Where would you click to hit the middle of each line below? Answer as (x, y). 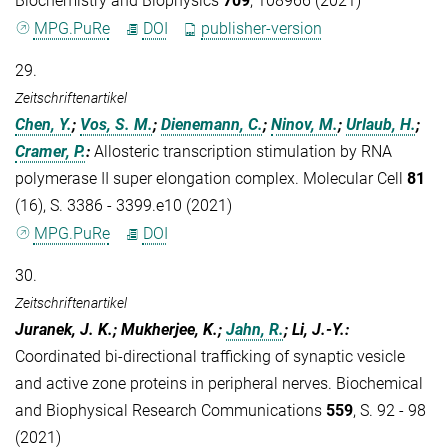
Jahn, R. (255, 330)
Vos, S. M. (116, 124)
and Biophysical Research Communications (170, 411)
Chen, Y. (43, 124)
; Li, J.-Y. (314, 330)
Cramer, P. (50, 151)
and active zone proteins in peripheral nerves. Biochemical (219, 384)
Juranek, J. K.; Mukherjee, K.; (120, 330)
